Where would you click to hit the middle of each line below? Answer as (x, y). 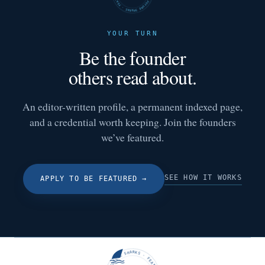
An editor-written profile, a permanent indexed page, (132, 106)
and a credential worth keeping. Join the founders (132, 122)
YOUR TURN (132, 33)
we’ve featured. (132, 137)
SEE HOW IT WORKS (203, 178)
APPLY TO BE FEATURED (89, 178)
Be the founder (132, 57)
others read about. (132, 77)
